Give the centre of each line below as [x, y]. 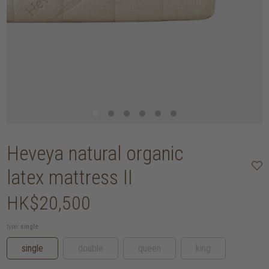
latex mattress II [70, 177]
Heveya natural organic [95, 153]
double [91, 248]
